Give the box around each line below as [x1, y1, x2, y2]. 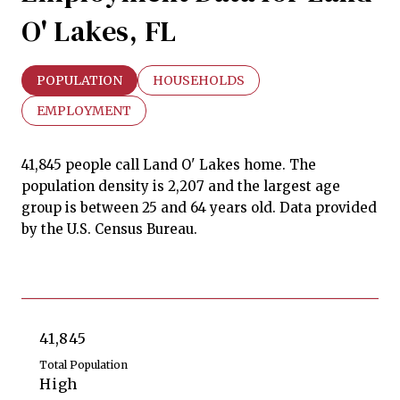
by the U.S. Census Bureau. [21, 220, 197, 237]
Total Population [39, 357, 128, 371]
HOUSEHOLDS [153, 71, 245, 88]
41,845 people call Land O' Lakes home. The [21, 155, 316, 173]
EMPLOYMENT [37, 102, 131, 119]
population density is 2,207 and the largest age [21, 177, 340, 195]
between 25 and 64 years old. [80, 198, 276, 216]
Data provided [276, 198, 377, 216]
